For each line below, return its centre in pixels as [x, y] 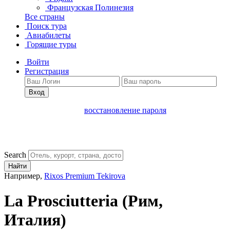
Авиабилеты [48, 35]
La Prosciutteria [63, 201]
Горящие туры [51, 44]
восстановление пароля [125, 110]
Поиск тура [46, 26]
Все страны [45, 17]
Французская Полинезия [90, 7]
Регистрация [47, 71]
